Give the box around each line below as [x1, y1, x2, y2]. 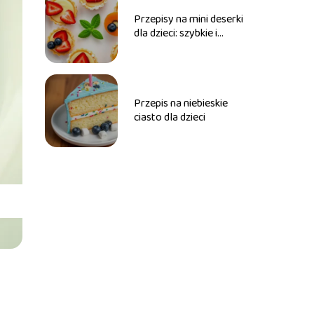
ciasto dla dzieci [133, 109, 205, 126]
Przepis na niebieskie [133, 95, 228, 112]
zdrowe [133, 39, 169, 56]
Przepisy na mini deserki [133, 11, 243, 28]
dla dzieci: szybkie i [133, 25, 217, 42]
